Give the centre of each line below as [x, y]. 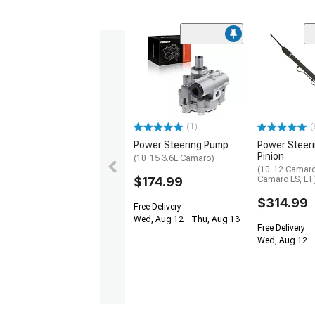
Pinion [271, 156]
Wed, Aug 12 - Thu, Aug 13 [187, 220]
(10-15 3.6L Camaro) [174, 159]
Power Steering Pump [181, 145]
